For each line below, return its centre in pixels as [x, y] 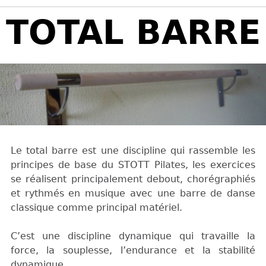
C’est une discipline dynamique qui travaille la [133, 236]
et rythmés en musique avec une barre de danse [133, 194]
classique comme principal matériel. [98, 208]
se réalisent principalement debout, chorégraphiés [133, 179]
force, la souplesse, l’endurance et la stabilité [133, 251]
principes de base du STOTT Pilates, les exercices [133, 165]
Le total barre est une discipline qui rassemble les [133, 151]
